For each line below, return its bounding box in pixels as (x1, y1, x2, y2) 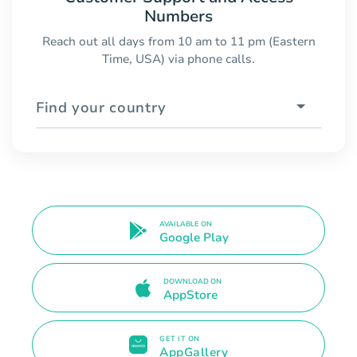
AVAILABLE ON (159, 219, 212, 229)
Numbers (144, 5, 213, 27)
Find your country (36, 97, 167, 117)
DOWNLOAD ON (163, 276, 222, 286)
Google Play (159, 229, 229, 246)
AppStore (163, 286, 218, 303)
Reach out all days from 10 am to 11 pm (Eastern (41, 33, 316, 49)
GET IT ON (159, 333, 200, 343)
